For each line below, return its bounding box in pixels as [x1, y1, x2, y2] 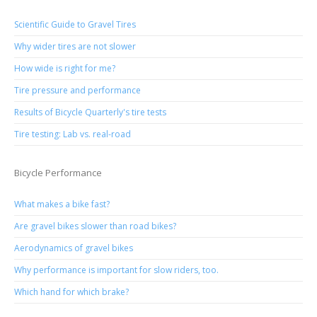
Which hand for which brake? [14, 286, 129, 298]
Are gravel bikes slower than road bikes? [14, 220, 176, 232]
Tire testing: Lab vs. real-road [14, 128, 131, 141]
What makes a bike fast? [14, 198, 110, 210]
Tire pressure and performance [14, 84, 141, 97]
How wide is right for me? [14, 62, 115, 75]
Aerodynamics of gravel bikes [14, 242, 133, 254]
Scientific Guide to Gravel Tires [14, 18, 136, 31]
